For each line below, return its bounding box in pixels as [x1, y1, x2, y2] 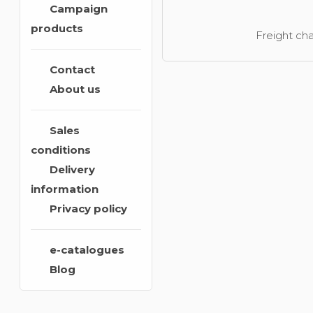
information [30, 182, 99, 196]
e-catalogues [43, 243, 124, 256]
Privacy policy [43, 202, 127, 215]
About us [43, 82, 101, 96]
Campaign [43, 2, 108, 15]
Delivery [43, 163, 95, 176]
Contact [43, 63, 95, 76]
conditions [30, 143, 91, 156]
